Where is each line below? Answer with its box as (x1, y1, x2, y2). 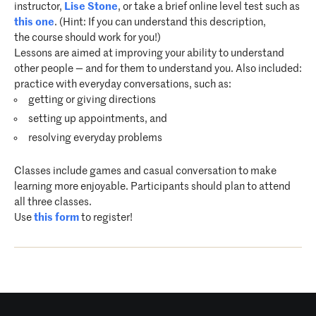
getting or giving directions (28, 95, 156, 105)
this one (14, 17, 54, 28)
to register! (79, 212, 133, 223)
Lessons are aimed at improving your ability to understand (14, 48, 284, 59)
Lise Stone (64, 1, 118, 12)
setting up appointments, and (28, 114, 167, 124)
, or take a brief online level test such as (118, 1, 300, 12)
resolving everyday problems (28, 133, 162, 143)
